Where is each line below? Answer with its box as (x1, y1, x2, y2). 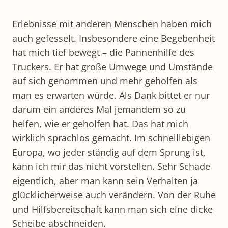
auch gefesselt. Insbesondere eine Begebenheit (12, 32, 215, 45)
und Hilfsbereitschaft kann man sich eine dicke (12, 203, 213, 216)
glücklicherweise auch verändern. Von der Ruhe (12, 189, 216, 202)
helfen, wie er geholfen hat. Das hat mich (12, 118, 188, 130)
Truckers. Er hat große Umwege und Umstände (12, 61, 213, 73)
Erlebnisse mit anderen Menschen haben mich (12, 18, 212, 31)
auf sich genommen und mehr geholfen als (12, 75, 197, 88)
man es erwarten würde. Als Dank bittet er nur (12, 89, 210, 102)
